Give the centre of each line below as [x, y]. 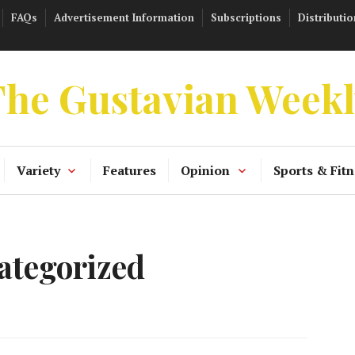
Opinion [205, 170]
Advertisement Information [124, 17]
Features [130, 170]
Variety [38, 170]
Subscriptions [246, 17]
